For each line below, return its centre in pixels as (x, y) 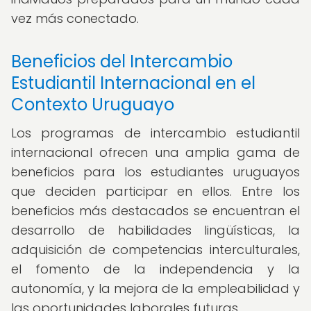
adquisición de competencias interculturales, (155, 250)
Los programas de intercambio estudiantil (155, 133)
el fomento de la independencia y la (155, 269)
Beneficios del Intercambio (122, 61)
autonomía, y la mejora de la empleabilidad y (155, 288)
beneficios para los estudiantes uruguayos (155, 172)
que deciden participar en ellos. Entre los (155, 191)
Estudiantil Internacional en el (133, 83)
